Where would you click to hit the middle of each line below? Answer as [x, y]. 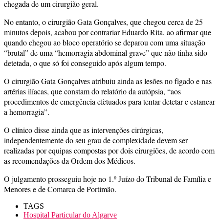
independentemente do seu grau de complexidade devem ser [96, 140]
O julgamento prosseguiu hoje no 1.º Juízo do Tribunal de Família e [108, 178]
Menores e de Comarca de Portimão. [60, 189]
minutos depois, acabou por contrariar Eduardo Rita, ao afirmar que [108, 32]
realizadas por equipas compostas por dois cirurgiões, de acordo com [109, 150]
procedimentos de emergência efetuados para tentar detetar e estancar [109, 101]
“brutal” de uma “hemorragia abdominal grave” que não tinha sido [106, 52]
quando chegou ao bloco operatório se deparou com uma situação [105, 42]
